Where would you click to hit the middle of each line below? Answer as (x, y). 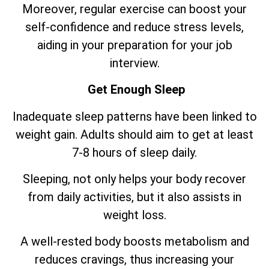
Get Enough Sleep (134, 90)
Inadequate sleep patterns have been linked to (134, 116)
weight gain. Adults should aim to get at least (134, 134)
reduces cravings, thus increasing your (134, 260)
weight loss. (134, 215)
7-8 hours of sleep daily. (134, 152)
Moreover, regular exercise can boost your (134, 9)
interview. (134, 63)
